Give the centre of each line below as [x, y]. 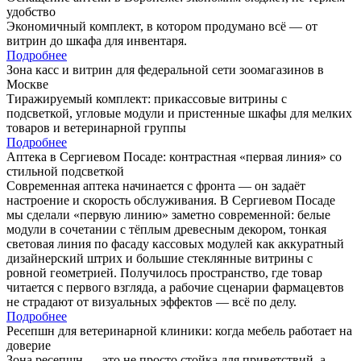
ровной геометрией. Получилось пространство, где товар [164, 272]
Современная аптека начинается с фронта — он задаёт [156, 185]
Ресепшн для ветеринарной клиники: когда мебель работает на [179, 330]
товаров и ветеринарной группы [96, 127]
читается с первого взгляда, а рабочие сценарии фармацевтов [175, 287]
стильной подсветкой [65, 171]
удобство [31, 11]
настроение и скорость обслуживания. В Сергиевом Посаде [171, 200]
